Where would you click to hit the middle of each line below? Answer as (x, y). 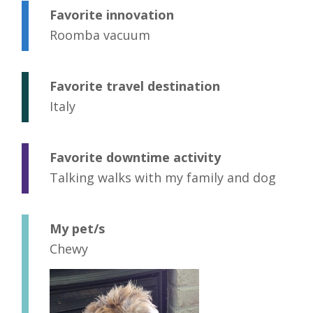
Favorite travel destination (135, 86)
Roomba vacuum (100, 35)
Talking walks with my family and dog (163, 178)
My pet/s (77, 229)
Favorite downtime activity (135, 158)
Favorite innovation (112, 15)
